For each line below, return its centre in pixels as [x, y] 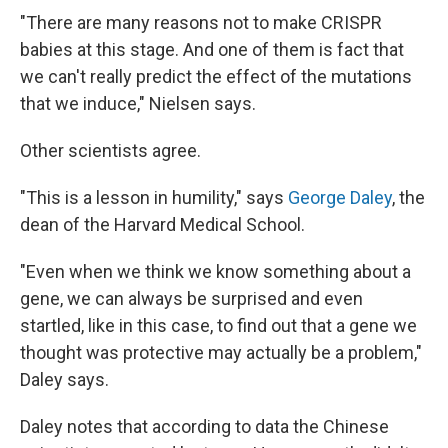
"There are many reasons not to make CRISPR [201, 22]
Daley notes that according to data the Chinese [204, 426]
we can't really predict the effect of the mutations [216, 76]
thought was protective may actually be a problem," [221, 352]
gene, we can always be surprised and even [191, 298]
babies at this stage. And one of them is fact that [212, 49]
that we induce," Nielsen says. [138, 103]
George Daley [340, 197]
